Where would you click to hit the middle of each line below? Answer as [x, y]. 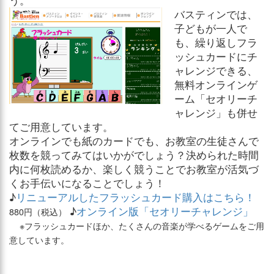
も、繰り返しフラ [216, 43]
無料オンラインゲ [216, 85]
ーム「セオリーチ [216, 99]
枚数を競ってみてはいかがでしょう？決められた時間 [134, 155]
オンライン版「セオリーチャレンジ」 [165, 211]
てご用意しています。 [61, 127]
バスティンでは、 [216, 14]
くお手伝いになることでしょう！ [87, 183]
